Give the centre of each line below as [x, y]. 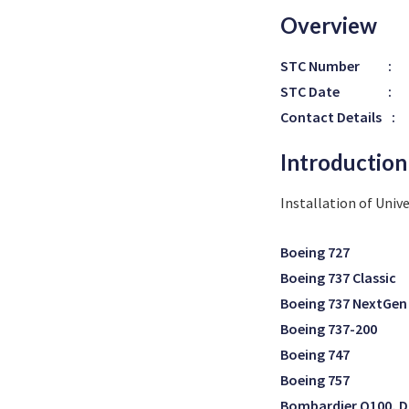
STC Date [310, 91]
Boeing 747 [315, 354]
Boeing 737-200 [329, 329]
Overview [329, 25]
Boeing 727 [315, 252]
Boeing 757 [315, 380]
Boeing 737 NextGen [344, 303]
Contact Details [331, 117]
